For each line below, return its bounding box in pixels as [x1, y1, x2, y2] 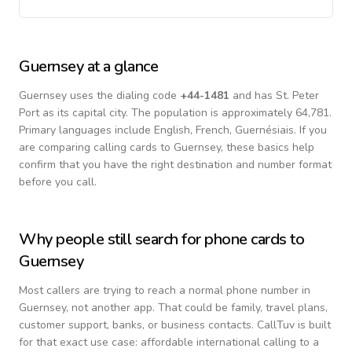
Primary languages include [19, 123, 154, 137]
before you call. [19, 174, 97, 189]
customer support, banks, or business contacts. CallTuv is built [19, 317, 331, 332]
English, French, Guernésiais [154, 123, 294, 137]
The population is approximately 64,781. [131, 105, 332, 120]
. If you [294, 123, 327, 137]
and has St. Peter [229, 88, 319, 103]
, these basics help [221, 140, 314, 155]
